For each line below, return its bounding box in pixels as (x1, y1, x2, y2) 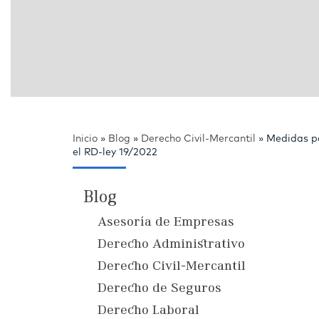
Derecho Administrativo (98, 237, 245, 251)
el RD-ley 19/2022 (73, 147, 157, 157)
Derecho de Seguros (98, 281, 221, 296)
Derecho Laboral (98, 303, 199, 318)
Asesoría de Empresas (98, 215, 234, 229)
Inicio (73, 133, 98, 144)
